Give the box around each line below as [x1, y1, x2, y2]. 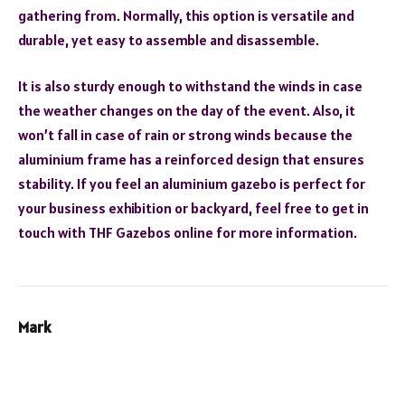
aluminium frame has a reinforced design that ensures [18, 150, 364, 169]
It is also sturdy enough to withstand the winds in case [18, 77, 363, 96]
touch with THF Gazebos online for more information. [18, 223, 357, 242]
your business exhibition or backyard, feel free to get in [18, 199, 369, 218]
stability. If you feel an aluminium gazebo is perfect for [18, 174, 365, 193]
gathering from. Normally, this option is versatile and [18, 5, 354, 24]
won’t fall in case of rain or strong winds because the [18, 126, 353, 145]
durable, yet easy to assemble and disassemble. [18, 30, 319, 49]
